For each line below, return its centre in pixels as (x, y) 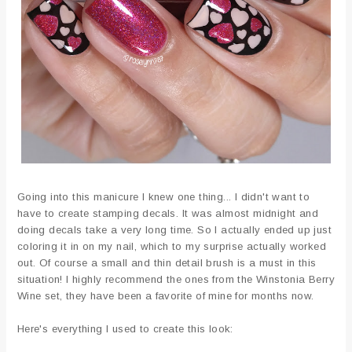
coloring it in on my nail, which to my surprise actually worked (172, 247)
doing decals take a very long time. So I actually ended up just (174, 230)
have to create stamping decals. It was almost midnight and (168, 214)
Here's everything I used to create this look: (125, 329)
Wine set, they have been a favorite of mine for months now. (165, 296)
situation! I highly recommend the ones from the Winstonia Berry (176, 280)
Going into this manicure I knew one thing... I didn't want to (163, 197)
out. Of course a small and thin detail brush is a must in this (167, 263)
